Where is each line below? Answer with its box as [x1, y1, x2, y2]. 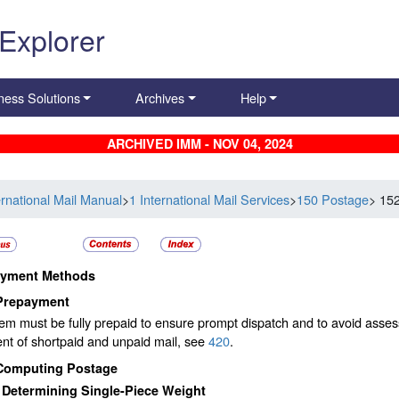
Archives [135, 88, 185, 108]
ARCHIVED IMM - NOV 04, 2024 [106, 134, 293, 153]
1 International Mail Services [129, 190, 290, 209]
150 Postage [297, 190, 370, 209]
